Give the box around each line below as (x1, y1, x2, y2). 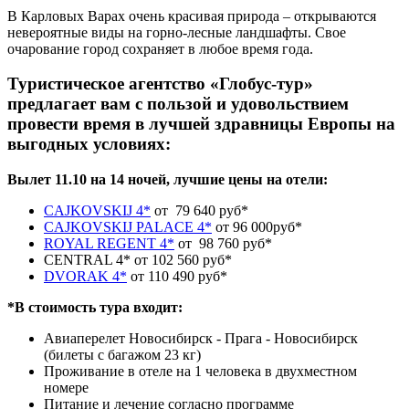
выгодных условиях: (7, 134, 171, 154)
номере (44, 380, 89, 396)
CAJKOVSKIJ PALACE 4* (44, 219, 212, 236)
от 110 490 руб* (127, 268, 227, 285)
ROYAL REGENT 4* (44, 236, 174, 252)
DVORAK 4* (44, 268, 127, 285)
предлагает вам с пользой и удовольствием (7, 94, 349, 114)
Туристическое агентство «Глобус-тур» (7, 74, 313, 94)
